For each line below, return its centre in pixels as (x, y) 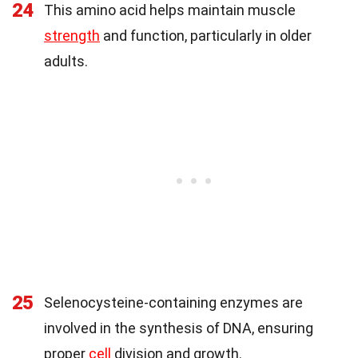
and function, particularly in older (206, 36)
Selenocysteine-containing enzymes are (173, 303)
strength (72, 36)
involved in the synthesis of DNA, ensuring (179, 328)
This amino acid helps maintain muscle (170, 10)
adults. (66, 62)
